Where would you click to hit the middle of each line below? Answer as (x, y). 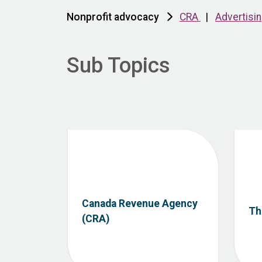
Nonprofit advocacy (114, 17)
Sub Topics (118, 65)
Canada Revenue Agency (140, 204)
